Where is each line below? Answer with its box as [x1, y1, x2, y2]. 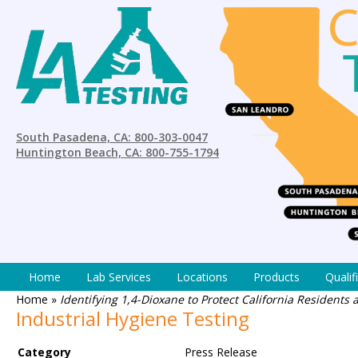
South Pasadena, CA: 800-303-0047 [16, 129, 208, 145]
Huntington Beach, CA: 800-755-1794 [16, 145, 219, 160]
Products [253, 269, 300, 284]
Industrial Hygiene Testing [16, 305, 249, 332]
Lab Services [86, 269, 151, 284]
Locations [177, 269, 228, 284]
